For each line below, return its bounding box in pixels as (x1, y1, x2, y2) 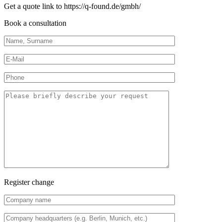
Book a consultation (4, 18, 66, 27)
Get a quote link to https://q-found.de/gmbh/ (4, 1, 141, 10)
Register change (4, 177, 54, 186)
